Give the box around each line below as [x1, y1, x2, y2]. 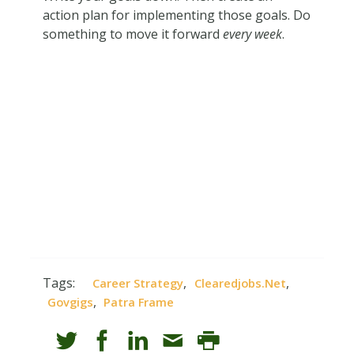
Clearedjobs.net [194, 274, 287, 291]
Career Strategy [92, 274, 184, 291]
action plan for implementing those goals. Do [42, 6, 311, 24]
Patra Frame [104, 293, 175, 310]
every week [222, 24, 282, 43]
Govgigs [47, 293, 93, 310]
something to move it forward [42, 24, 223, 43]
